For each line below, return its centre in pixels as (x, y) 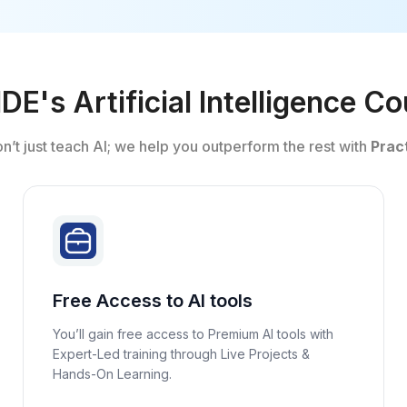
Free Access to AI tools (153, 301)
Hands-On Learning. (113, 374)
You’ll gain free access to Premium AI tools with (194, 334)
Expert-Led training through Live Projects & (182, 354)
